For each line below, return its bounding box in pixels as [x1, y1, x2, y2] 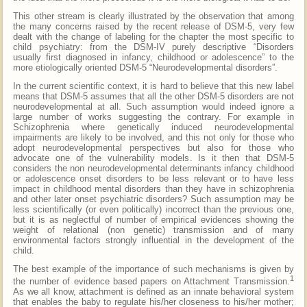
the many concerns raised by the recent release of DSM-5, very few [13, 21, 294, 32]
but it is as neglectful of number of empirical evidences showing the [13, 214, 294, 225]
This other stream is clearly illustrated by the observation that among [13, 10, 294, 21]
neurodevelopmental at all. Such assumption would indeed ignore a [13, 101, 294, 112]
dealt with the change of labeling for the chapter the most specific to [13, 31, 294, 42]
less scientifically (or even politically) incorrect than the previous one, [13, 204, 294, 214]
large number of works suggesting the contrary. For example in [13, 111, 294, 122]
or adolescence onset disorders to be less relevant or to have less [13, 173, 294, 184]
